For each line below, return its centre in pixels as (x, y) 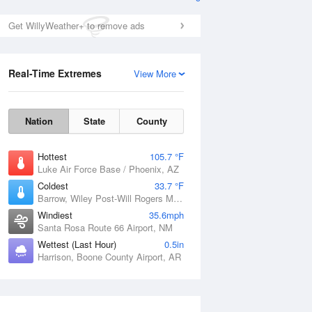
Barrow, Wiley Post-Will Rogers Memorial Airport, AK (178, 198)
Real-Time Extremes (55, 73)
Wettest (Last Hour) (77, 244)
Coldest (53, 186)
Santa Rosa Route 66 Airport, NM (105, 227)
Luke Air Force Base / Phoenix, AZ (108, 169)
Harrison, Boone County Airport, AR (109, 257)
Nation (39, 121)
